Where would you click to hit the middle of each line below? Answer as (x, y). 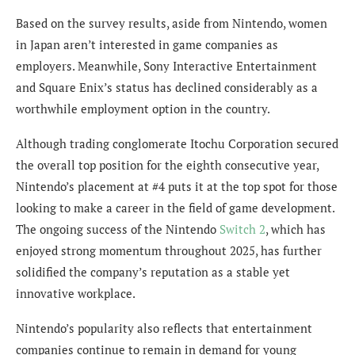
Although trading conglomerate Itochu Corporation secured (177, 144)
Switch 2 (242, 229)
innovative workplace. (76, 294)
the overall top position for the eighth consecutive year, (167, 165)
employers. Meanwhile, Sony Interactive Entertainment (166, 66)
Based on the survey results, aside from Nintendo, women (172, 23)
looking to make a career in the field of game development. (175, 208)
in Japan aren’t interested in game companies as (147, 45)
